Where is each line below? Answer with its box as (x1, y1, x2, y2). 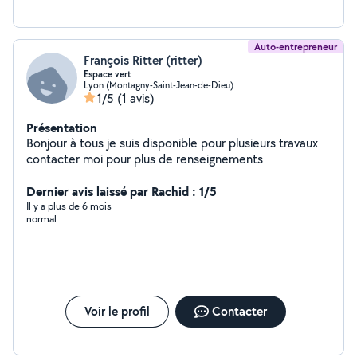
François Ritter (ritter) (84, 52, 202, 69)
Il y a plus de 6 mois (26, 199, 112, 213)
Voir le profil (84, 303, 150, 320)
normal (26, 212, 57, 226)
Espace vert (84, 68, 131, 80)
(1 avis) (117, 90, 155, 107)
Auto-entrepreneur (254, 40, 337, 53)
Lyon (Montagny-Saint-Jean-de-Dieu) (84, 79, 233, 91)
